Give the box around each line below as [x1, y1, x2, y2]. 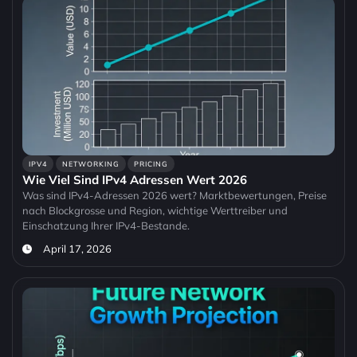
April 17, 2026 [42, 242, 112, 256]
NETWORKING [61, 159, 120, 169]
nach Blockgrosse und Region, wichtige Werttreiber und [22, 204, 288, 218]
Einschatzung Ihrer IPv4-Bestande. [22, 219, 190, 233]
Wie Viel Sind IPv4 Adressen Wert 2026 [22, 172, 247, 188]
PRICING [134, 159, 169, 169]
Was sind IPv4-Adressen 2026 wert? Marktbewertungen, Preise [22, 189, 327, 202]
